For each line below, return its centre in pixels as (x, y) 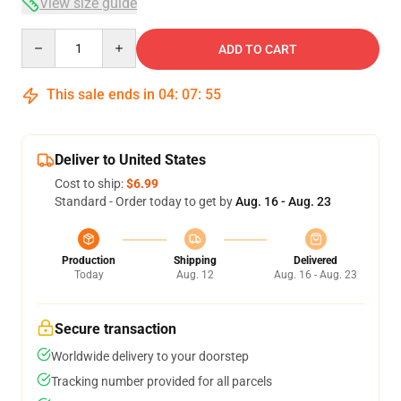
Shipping (195, 260)
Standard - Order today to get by (145, 201)
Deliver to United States (130, 160)
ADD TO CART (258, 49)
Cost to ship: (90, 183)
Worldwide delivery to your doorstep (150, 356)
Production (89, 260)
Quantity (45, 37)
